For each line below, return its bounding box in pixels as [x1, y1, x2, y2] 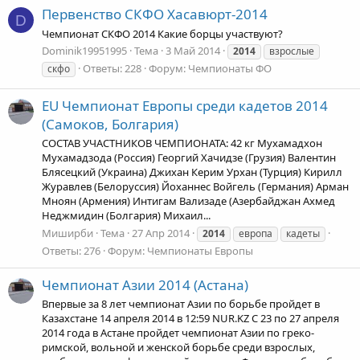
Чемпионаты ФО [188, 60, 272, 76]
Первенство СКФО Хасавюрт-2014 [42, 5, 268, 24]
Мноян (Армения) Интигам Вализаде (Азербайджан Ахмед [42, 194, 335, 209]
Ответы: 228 [83, 60, 141, 76]
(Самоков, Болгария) [42, 115, 178, 134]
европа [239, 226, 272, 240]
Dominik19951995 [42, 43, 127, 58]
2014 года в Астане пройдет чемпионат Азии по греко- [42, 325, 314, 341]
